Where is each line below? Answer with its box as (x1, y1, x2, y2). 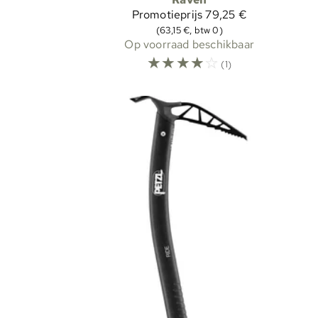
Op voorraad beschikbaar (124, 36, 254, 52)
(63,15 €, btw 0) (155, 23, 223, 36)
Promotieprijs (131, 6, 203, 22)
